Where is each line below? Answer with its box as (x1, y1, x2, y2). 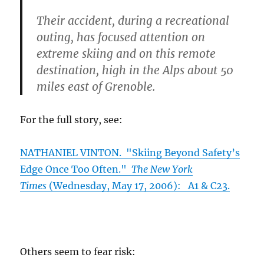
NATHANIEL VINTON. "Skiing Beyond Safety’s (20, 147, 240, 159)
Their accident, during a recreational (37, 14, 230, 28)
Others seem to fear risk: (20, 246, 136, 258)
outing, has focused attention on (37, 30, 206, 45)
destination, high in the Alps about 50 (37, 63, 234, 78)
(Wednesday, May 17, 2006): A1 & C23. (47, 180, 230, 192)
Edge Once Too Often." (20, 163, 132, 176)
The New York (131, 163, 193, 176)
